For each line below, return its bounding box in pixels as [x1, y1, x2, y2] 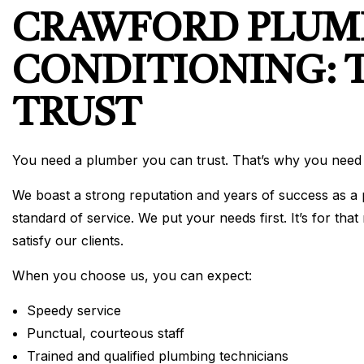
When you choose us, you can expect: [12, 266, 252, 284]
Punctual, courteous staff [26, 324, 184, 341]
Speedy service [26, 301, 121, 318]
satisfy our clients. [12, 232, 123, 249]
